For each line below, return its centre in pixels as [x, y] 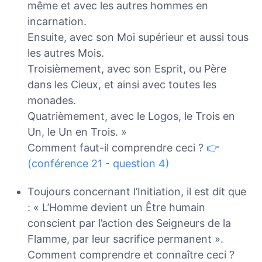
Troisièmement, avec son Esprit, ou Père [127, 68]
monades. [51, 100]
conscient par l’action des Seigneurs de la [129, 223]
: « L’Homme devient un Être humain [116, 208]
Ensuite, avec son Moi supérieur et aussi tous [138, 37]
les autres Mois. [65, 53]
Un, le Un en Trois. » [77, 132]
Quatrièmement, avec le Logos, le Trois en [131, 116]
